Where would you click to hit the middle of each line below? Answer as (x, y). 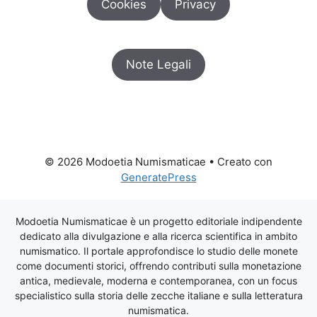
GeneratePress (158, 177)
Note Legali (158, 64)
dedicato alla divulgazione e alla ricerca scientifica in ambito (158, 236)
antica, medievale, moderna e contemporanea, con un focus (158, 280)
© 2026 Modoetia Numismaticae (125, 161)
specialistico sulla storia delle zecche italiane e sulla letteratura (158, 295)
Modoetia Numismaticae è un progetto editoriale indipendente (158, 221)
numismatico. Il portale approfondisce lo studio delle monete (158, 250)
